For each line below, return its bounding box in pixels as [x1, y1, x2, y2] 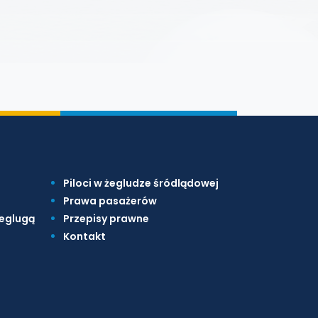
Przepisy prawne [62, 212, 149, 226]
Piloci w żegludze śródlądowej [62, 176, 219, 190]
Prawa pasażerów [62, 194, 157, 208]
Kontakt [62, 229, 106, 243]
